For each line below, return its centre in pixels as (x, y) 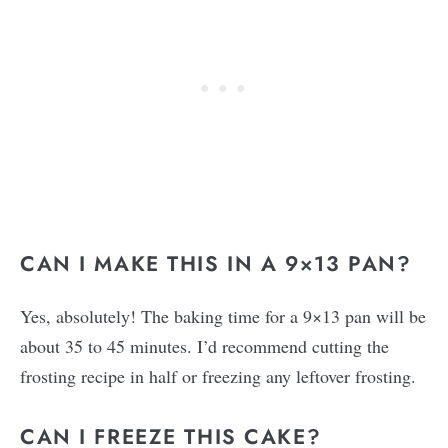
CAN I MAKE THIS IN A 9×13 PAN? (216, 263)
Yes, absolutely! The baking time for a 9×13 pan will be (223, 315)
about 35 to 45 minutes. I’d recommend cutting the (204, 345)
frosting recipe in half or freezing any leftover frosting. (218, 375)
